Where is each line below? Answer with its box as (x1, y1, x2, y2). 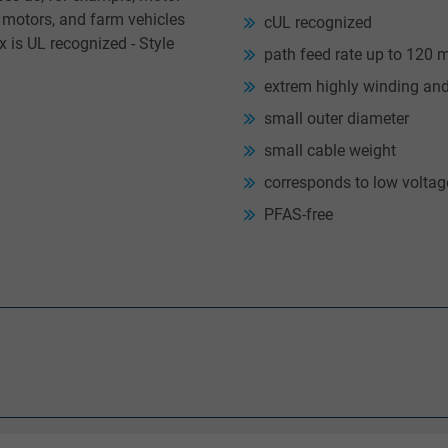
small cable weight (264, 140, 396, 160)
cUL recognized (264, 12, 372, 32)
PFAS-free (264, 204, 333, 224)
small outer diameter (264, 108, 409, 128)
